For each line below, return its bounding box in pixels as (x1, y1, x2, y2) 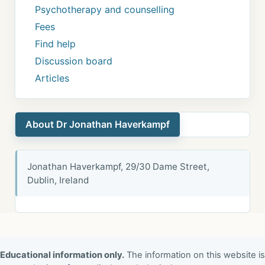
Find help (35, 37, 76, 50)
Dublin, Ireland (27, 174, 89, 186)
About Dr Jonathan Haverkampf (25, 118, 170, 131)
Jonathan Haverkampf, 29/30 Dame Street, (27, 161, 210, 173)
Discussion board (35, 54, 113, 67)
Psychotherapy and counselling (35, 3, 175, 15)
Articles (35, 72, 70, 84)
